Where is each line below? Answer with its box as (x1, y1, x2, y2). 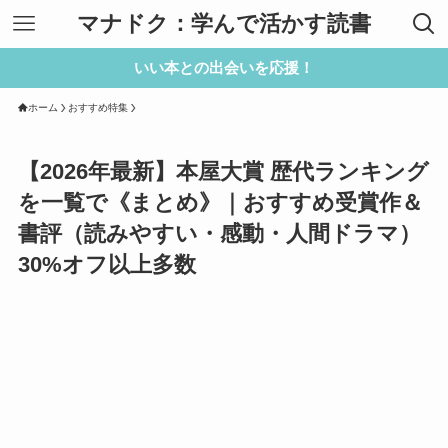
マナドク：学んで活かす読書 (77, 11, 371, 36)
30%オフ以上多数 (17, 252, 196, 278)
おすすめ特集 (67, 102, 128, 113)
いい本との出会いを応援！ (134, 59, 314, 76)
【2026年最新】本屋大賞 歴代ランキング (17, 159, 429, 185)
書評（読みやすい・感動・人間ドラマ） (17, 221, 421, 247)
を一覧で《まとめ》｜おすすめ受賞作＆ (17, 190, 423, 216)
